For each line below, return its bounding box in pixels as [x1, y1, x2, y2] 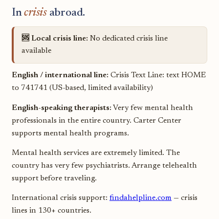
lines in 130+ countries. [12, 207, 91, 215]
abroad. [46, 7, 86, 19]
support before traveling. [12, 175, 97, 182]
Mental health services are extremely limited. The [12, 149, 180, 157]
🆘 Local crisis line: [22, 35, 88, 43]
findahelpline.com [109, 194, 172, 202]
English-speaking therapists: [12, 104, 111, 112]
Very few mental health [111, 104, 193, 112]
